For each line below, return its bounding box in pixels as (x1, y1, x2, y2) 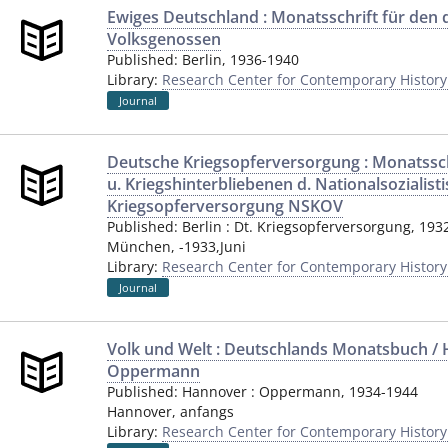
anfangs (180, 402, 234, 421)
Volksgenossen (107, 28, 221, 50)
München (107, 237, 171, 256)
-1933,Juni (179, 237, 246, 256)
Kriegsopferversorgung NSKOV (107, 195, 343, 217)
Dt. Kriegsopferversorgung (234, 217, 411, 236)
